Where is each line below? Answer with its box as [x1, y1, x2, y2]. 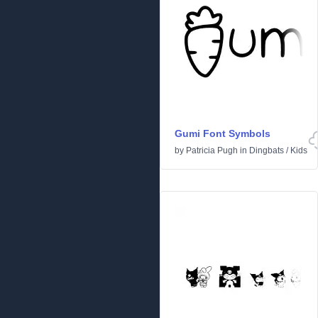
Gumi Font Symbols [175, 128, 270, 140]
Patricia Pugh [186, 146, 238, 156]
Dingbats [249, 146, 284, 156]
